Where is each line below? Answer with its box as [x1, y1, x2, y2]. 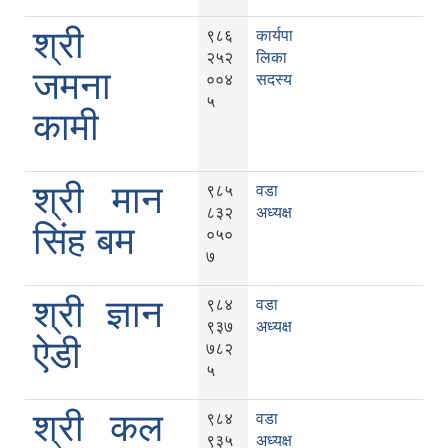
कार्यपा [256, 27, 293, 45]
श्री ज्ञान [33, 293, 163, 336]
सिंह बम [33, 220, 135, 263]
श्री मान [33, 179, 163, 222]
